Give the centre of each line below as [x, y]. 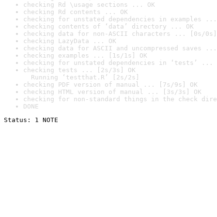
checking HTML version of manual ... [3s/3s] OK [112, 92]
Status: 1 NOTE [31, 120]
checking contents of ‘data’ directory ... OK [108, 26]
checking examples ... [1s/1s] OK [85, 55]
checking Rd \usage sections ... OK [89, 5]
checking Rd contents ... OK [76, 12]
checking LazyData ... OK [70, 41]
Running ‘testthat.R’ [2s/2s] [81, 77]
